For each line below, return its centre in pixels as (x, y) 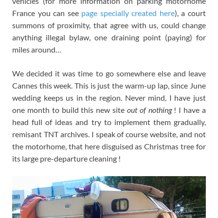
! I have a (189, 109)
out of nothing (149, 109)
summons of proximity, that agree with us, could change (109, 25)
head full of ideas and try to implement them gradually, (109, 122)
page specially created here (128, 13)
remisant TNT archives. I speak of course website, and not (109, 134)
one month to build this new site (70, 109)
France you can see (47, 13)
